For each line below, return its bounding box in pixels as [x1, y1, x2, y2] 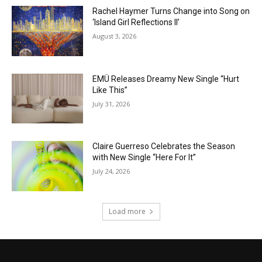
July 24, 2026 [92, 167, 130, 176]
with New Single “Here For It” [92, 153, 196, 163]
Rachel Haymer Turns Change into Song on [92, 6, 250, 16]
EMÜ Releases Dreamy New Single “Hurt [92, 74, 240, 84]
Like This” [92, 85, 128, 95]
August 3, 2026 [92, 31, 137, 40]
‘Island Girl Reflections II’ [92, 17, 180, 27]
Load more [108, 206, 146, 216]
